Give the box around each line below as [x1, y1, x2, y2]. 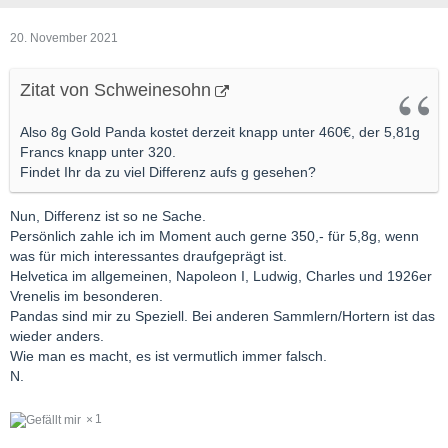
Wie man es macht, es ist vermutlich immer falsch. [10, 348, 327, 365]
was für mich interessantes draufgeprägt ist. [10, 248, 287, 265]
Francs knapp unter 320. [20, 144, 176, 161]
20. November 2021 [10, 31, 118, 46]
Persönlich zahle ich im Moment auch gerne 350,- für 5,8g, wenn [10, 228, 419, 245]
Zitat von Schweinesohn [20, 80, 211, 101]
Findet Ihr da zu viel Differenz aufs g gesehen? [20, 164, 316, 181]
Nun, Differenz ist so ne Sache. [10, 208, 206, 225]
